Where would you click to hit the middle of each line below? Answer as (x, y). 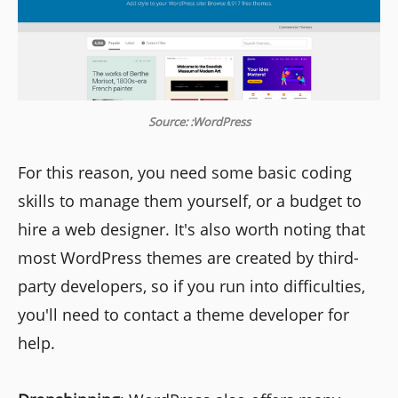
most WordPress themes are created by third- (188, 258)
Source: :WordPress (199, 122)
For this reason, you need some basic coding (185, 173)
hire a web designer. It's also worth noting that (191, 230)
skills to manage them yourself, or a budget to (190, 201)
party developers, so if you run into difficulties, (191, 287)
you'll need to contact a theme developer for (183, 315)
